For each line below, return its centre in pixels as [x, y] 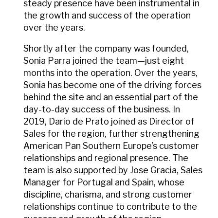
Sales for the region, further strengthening [111, 133]
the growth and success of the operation [107, 15]
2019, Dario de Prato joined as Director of [109, 121]
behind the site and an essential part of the [111, 97]
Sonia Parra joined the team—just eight [104, 60]
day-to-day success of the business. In [102, 109]
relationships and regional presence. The [106, 158]
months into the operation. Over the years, [110, 73]
